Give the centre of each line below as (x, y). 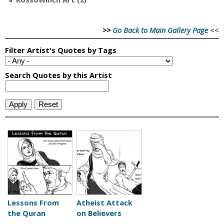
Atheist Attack (105, 203)
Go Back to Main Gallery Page (160, 30)
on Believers (99, 213)
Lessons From (33, 203)
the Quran (26, 213)
